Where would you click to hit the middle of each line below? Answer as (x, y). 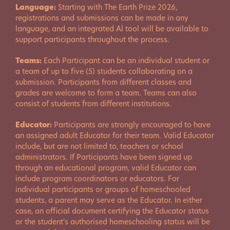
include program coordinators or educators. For (97, 179)
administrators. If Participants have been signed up (104, 157)
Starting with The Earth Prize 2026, (117, 7)
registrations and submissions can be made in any (102, 18)
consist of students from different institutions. (93, 104)
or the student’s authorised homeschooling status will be (113, 222)
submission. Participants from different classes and (103, 82)
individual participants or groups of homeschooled (103, 189)
